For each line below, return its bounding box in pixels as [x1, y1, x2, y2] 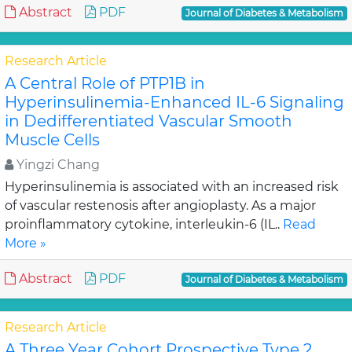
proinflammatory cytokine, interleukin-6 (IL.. [5, 217, 283, 232]
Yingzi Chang [13, 157, 100, 172]
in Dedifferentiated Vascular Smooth [5, 112, 292, 130]
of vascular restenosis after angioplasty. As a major [5, 198, 316, 213]
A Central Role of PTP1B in [5, 74, 205, 93]
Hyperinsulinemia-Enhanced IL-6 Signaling [5, 93, 344, 112]
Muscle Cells [5, 130, 100, 149]
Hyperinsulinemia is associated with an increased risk [5, 179, 339, 194]
